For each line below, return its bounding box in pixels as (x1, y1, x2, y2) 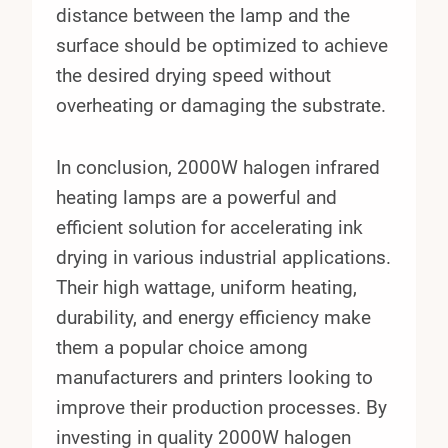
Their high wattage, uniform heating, (56, 275, 357, 299)
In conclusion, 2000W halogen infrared (56, 155, 380, 179)
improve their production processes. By (56, 395, 387, 419)
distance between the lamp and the (56, 3, 350, 27)
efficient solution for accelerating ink (56, 215, 363, 239)
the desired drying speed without (56, 63, 331, 87)
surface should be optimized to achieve (56, 33, 388, 57)
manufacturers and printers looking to (56, 365, 373, 389)
